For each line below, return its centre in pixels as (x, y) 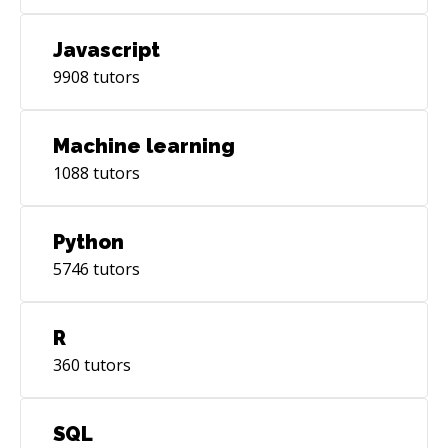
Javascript (106, 49)
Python (88, 241)
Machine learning (144, 145)
